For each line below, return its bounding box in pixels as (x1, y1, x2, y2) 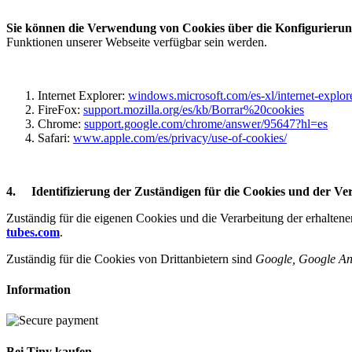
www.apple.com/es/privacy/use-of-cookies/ (73, 130, 287, 145)
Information (6, 283, 71, 297)
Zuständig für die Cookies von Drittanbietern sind (6, 251, 255, 266)
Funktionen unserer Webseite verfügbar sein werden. (6, 35, 267, 49)
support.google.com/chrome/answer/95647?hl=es (84, 116, 328, 130)
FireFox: (38, 102, 83, 116)
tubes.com (6, 225, 60, 239)
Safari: (38, 130, 73, 145)
